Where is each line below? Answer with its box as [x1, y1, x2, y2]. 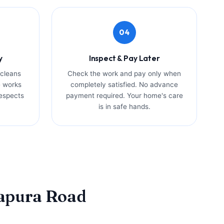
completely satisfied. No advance [70, 80, 178, 88]
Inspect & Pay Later [88, 52, 160, 63]
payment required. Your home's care [65, 91, 183, 99]
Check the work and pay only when [67, 69, 181, 77]
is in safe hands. [98, 102, 150, 110]
